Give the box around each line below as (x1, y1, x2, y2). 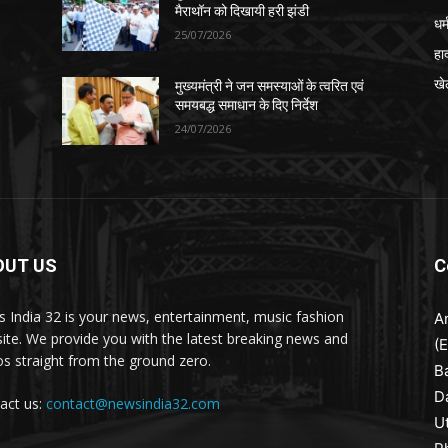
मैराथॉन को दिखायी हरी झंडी (175, 3, 310, 20)
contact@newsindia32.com (46, 394, 220, 414)
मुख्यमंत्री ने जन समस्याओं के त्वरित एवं (175, 78, 365, 95)
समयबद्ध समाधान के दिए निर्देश (175, 97, 319, 114)
